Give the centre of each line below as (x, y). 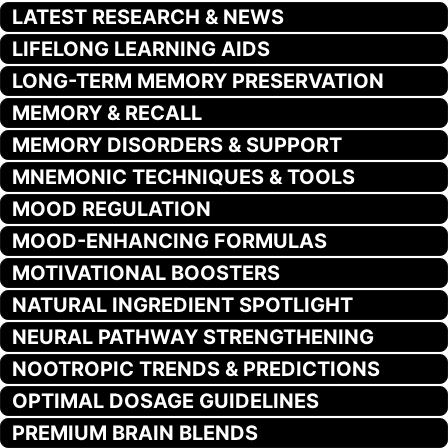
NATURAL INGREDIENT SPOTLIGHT (182, 304)
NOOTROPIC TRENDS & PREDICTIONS (196, 368)
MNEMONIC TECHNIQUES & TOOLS (183, 176)
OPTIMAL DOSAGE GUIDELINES (165, 400)
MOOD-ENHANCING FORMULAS (169, 240)
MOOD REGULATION (111, 208)
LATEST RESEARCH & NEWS (148, 16)
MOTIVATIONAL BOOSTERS (146, 272)
